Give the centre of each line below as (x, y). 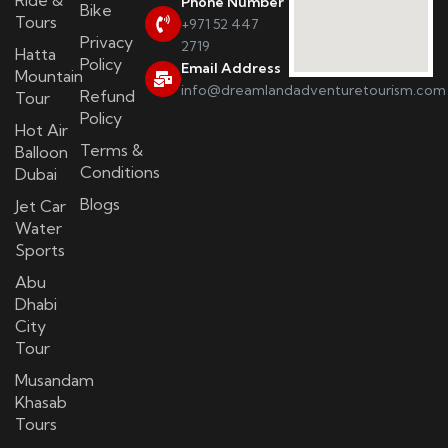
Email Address (230, 67)
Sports (40, 249)
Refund (107, 95)
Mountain (49, 75)
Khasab (41, 401)
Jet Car (40, 205)
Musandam (54, 379)
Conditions (119, 171)
